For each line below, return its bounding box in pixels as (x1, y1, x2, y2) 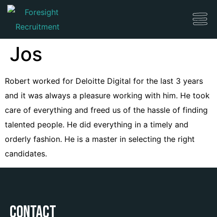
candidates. (5, 149, 47, 158)
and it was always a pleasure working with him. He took (5, 91, 210, 100)
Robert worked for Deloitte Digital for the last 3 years (5, 76, 203, 86)
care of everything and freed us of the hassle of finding (5, 105, 208, 115)
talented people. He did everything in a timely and (5, 120, 188, 129)
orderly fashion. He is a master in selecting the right (5, 134, 195, 144)
